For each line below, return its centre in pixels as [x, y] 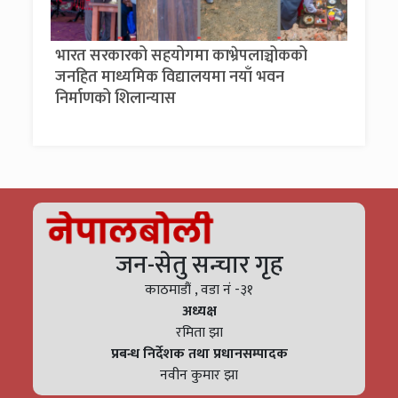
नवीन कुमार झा [199, 375]
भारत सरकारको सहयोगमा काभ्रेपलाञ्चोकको [182, 56]
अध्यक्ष [199, 311]
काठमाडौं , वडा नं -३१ [199, 290]
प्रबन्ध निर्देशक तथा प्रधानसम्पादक [199, 354]
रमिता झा [199, 333]
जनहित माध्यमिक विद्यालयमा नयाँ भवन [170, 77]
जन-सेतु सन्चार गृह [199, 265]
